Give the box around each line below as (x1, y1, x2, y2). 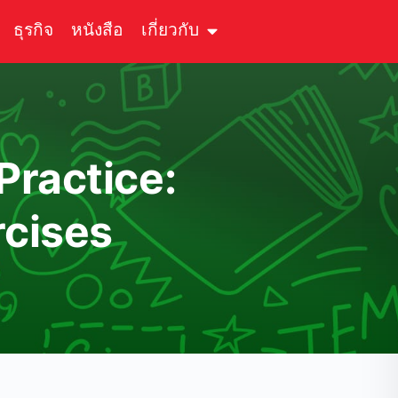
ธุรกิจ (13, 21, 54, 39)
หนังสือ (71, 21, 124, 39)
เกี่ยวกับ (141, 21, 200, 39)
